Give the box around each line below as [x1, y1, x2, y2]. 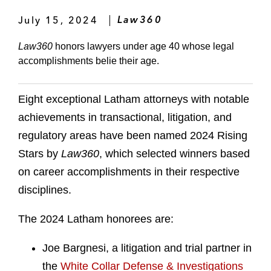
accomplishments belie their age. [18, 56, 159, 67]
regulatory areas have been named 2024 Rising [18, 129, 247, 142]
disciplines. [18, 184, 71, 197]
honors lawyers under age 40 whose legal [53, 41, 234, 52]
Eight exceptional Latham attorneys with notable [18, 93, 249, 106]
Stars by [18, 148, 61, 160]
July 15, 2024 [18, 13, 99, 26]
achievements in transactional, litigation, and [18, 111, 232, 124]
